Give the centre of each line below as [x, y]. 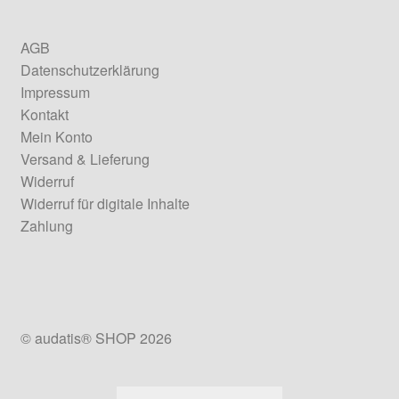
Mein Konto [56, 137]
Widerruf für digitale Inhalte [105, 204]
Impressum [55, 93]
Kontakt [44, 115]
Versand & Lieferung [85, 159]
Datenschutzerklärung [90, 70]
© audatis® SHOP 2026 [96, 338]
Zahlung [46, 226]
